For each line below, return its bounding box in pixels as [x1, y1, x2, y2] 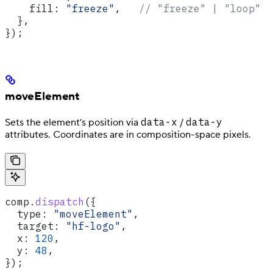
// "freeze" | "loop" [139, 2, 261, 15]
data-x [141, 116, 177, 129]
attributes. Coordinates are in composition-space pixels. [5, 129, 251, 141]
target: [5, 220, 60, 233]
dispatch [35, 196, 84, 208]
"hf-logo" [60, 220, 121, 233]
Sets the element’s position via [5, 116, 141, 129]
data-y [186, 116, 222, 129]
